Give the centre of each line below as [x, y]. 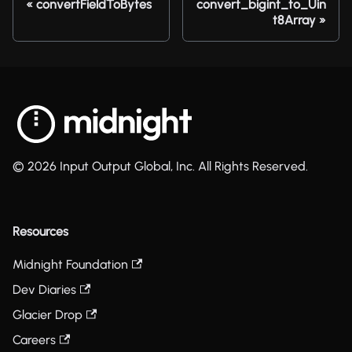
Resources [40, 231]
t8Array [294, 20]
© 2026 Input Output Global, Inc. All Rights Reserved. [160, 166]
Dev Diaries [44, 290]
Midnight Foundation [70, 264]
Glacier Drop [48, 315]
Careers [34, 340]
